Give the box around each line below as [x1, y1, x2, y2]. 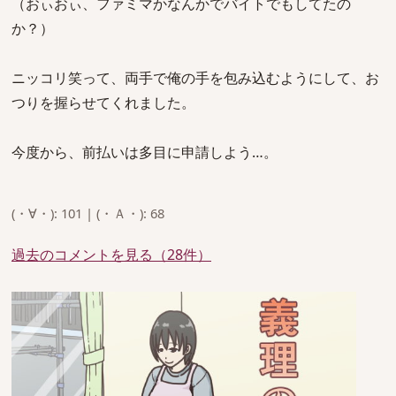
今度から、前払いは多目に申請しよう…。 [11, 142, 278, 162]
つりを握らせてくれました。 [11, 93, 195, 112]
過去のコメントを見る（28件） [11, 244, 211, 264]
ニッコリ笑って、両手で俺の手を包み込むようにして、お [11, 68, 379, 88]
